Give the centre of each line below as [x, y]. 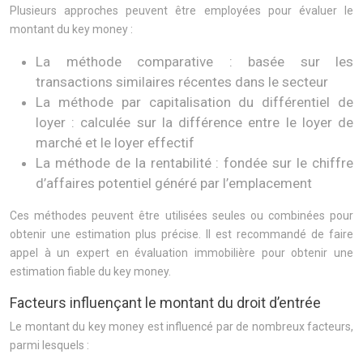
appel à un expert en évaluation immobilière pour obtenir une [181, 253]
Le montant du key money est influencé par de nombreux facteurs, [181, 327]
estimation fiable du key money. [90, 271]
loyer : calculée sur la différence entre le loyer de [194, 122]
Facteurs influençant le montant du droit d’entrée [165, 303]
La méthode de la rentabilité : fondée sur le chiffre [194, 163]
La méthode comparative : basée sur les [194, 62]
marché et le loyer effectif [115, 143]
